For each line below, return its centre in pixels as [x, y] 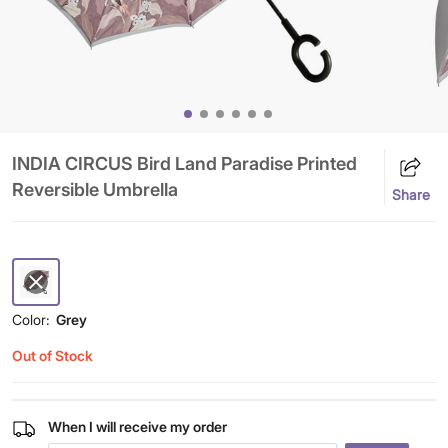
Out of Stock [52, 355]
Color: [31, 319]
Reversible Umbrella [95, 189]
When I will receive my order [137, 426]
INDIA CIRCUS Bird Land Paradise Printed [184, 163]
